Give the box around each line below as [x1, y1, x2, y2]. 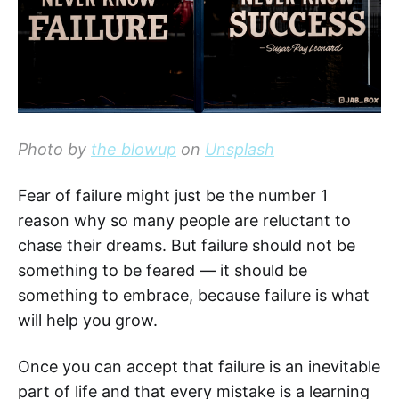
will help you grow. [18, 310, 158, 330]
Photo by [18, 139, 91, 159]
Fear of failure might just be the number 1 [18, 185, 328, 205]
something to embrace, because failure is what [18, 285, 370, 305]
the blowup [91, 139, 176, 159]
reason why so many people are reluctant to [18, 210, 351, 230]
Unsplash [205, 139, 274, 159]
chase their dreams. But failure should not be [18, 235, 355, 255]
